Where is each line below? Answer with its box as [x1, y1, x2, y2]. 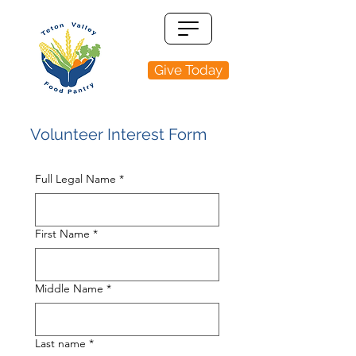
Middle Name [35, 281, 103, 296]
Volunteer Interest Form [30, 125, 207, 144]
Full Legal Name [35, 172, 116, 186]
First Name [35, 226, 90, 241]
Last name [35, 336, 86, 350]
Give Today [154, 62, 222, 78]
